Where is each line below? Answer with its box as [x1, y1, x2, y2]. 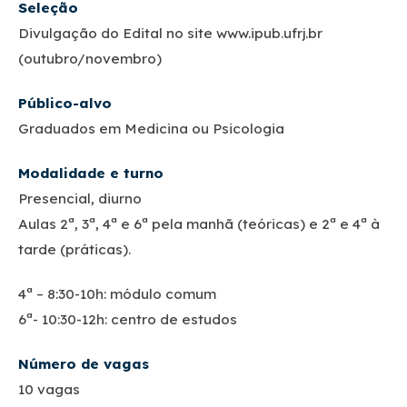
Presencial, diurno [18, 189, 142, 207]
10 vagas [18, 380, 80, 398]
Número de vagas [18, 354, 149, 372]
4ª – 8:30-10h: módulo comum [18, 284, 216, 303]
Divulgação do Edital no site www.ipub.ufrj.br [18, 24, 323, 42]
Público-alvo [18, 94, 112, 112]
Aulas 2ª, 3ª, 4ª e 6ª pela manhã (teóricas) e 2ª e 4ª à [18, 214, 380, 233]
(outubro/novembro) [18, 49, 162, 67]
